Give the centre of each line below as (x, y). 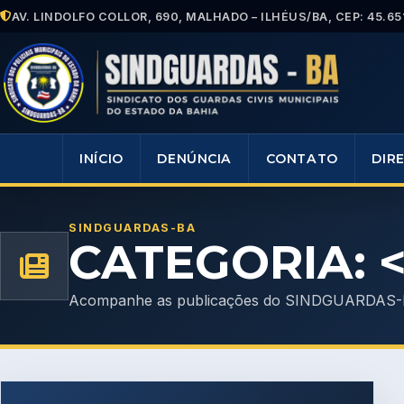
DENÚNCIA (194, 159)
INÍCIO (101, 159)
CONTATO (302, 159)
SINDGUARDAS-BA (133, 228)
